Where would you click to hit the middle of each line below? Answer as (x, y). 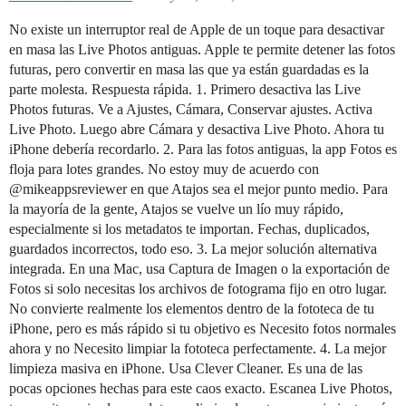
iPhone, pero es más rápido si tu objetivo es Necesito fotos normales (203, 329)
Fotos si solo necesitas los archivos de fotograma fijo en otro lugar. (198, 289)
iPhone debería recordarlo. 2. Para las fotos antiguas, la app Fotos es (203, 149)
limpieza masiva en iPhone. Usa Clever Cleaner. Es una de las (186, 368)
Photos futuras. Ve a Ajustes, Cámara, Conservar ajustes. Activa (191, 109)
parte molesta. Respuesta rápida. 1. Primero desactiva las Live (185, 89)
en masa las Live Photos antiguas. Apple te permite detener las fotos (202, 49)
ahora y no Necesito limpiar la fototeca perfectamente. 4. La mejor (198, 348)
